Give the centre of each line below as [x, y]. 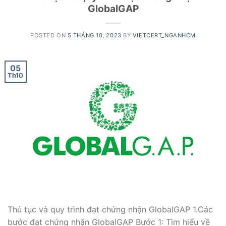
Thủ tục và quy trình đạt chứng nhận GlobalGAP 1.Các [110, 210]
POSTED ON [49, 35]
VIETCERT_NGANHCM [164, 35]
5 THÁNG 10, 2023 [94, 35]
